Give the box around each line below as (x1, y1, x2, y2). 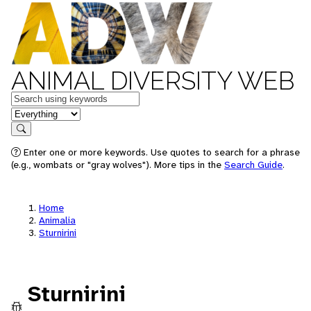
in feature (10, 106, 56, 120)
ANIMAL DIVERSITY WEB (11, 66, 294, 95)
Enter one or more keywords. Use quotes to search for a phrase (21, 146, 300, 158)
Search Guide (224, 158, 283, 171)
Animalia (39, 214, 76, 226)
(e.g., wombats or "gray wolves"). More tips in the (11, 158, 224, 171)
